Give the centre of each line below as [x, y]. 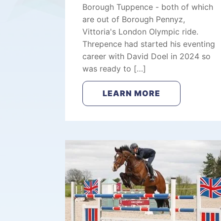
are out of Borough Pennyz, [134, 19]
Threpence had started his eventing [149, 44]
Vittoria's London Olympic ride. [140, 32]
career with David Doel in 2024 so [147, 56]
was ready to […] [114, 69]
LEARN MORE [131, 93]
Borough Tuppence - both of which [148, 7]
